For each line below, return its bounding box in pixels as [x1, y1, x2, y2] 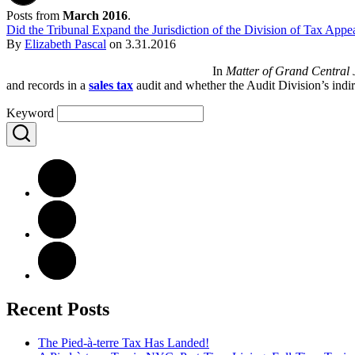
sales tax [89, 78, 133, 92]
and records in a [6, 78, 89, 92]
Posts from [6, 8, 63, 22]
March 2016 [63, 8, 128, 22]
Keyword [6, 105, 54, 120]
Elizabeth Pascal [25, 36, 106, 51]
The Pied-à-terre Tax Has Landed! [38, 335, 209, 349]
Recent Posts [6, 298, 109, 319]
